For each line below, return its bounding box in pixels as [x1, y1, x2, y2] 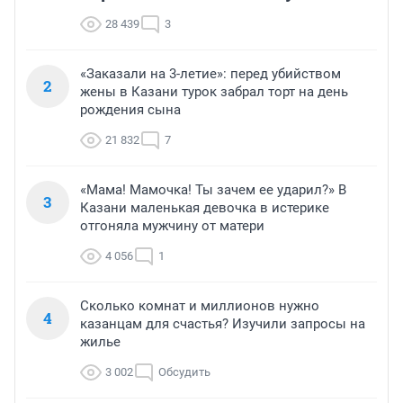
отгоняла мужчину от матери [80, 217, 264, 234]
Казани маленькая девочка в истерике [80, 199, 329, 216]
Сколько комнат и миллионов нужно [80, 297, 319, 314]
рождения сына [80, 101, 181, 118]
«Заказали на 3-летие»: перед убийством [80, 65, 341, 82]
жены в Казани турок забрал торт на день [80, 83, 348, 100]
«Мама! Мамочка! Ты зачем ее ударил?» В [80, 181, 346, 198]
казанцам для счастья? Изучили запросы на [80, 315, 365, 332]
